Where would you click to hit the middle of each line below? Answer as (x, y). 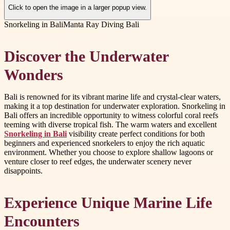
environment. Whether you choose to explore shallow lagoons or (109, 152)
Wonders (34, 75)
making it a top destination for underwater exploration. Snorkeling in (115, 106)
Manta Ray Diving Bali (101, 24)
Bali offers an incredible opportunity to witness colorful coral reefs (111, 115)
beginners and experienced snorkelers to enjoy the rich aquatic (104, 143)
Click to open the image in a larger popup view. (78, 8)
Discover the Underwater (86, 56)
